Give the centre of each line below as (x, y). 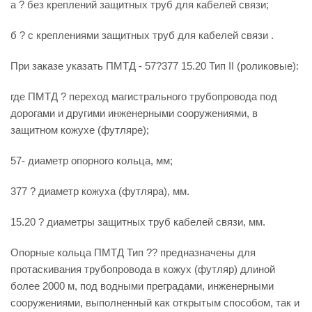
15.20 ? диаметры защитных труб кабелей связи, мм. (138, 222)
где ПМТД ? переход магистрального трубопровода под (144, 96)
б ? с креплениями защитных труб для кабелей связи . (142, 35)
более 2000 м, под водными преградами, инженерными (142, 286)
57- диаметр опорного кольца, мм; (92, 161)
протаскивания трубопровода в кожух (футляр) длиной (143, 269)
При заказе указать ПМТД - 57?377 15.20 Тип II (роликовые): (155, 66)
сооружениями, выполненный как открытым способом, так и (155, 303)
